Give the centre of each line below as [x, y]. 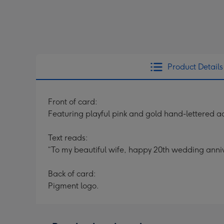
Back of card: [72, 174]
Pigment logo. [73, 186]
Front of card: [73, 102]
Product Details [195, 67]
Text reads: [68, 138]
